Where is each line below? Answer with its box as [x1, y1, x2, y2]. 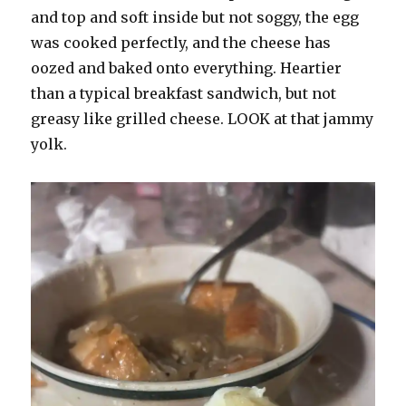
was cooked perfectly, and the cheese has [31, 33, 332, 52]
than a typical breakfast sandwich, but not [31, 83, 337, 102]
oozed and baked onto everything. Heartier [31, 58, 343, 77]
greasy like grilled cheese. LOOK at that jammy [31, 109, 374, 128]
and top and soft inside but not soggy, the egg [31, 7, 360, 26]
